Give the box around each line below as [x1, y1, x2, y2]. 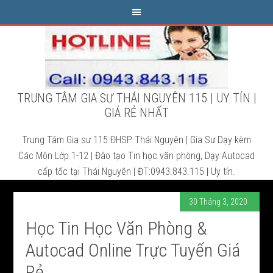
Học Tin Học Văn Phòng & [26, 218, 208, 239]
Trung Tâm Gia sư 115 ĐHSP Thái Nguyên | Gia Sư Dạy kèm [22, 134, 251, 146]
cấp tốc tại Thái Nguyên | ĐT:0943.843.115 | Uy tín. [38, 166, 235, 177]
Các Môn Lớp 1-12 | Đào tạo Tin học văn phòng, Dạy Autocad [18, 150, 255, 161]
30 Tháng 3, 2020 [188, 197, 247, 207]
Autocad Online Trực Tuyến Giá [26, 239, 241, 261]
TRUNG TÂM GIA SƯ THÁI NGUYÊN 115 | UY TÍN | [16, 91, 257, 105]
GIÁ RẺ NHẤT [104, 105, 169, 120]
